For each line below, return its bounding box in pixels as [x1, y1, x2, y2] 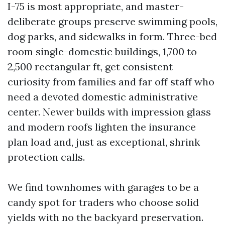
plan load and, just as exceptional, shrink [8, 136, 200, 148]
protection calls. [8, 151, 85, 163]
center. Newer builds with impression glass [8, 105, 211, 118]
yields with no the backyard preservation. [8, 211, 203, 223]
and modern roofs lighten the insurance [8, 121, 196, 133]
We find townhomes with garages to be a [8, 181, 199, 193]
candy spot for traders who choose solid [8, 196, 199, 208]
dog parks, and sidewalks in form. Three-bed [8, 30, 217, 43]
